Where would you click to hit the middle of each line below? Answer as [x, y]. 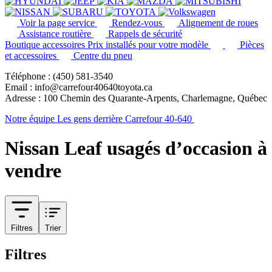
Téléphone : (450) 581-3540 [59, 76]
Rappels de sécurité [145, 34]
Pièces [252, 45]
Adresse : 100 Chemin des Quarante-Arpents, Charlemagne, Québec [136, 98]
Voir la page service [58, 23]
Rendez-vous [138, 23]
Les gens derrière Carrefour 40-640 [124, 119]
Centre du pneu [103, 56]
